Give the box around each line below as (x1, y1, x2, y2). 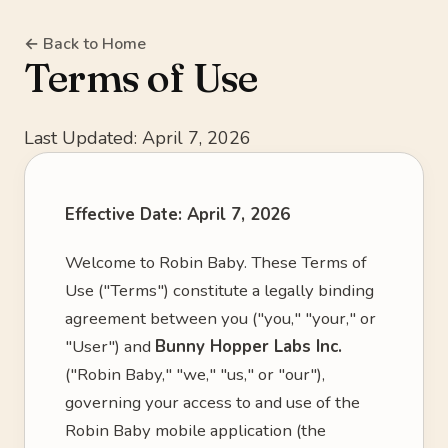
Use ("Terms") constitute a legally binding (65, 279, 374, 302)
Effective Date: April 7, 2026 (65, 203, 290, 226)
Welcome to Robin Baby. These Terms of (65, 251, 367, 274)
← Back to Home (24, 33, 146, 55)
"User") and (65, 335, 155, 358)
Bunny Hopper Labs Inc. (155, 335, 342, 358)
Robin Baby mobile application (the (65, 419, 326, 442)
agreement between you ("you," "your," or (65, 307, 376, 330)
